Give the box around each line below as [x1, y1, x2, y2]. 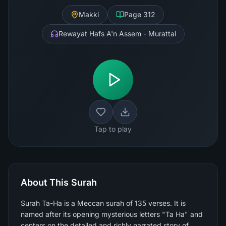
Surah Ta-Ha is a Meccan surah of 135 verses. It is [21, 199, 186, 207]
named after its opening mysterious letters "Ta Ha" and [21, 210, 203, 218]
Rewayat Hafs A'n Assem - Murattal [58, 29, 176, 38]
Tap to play [94, 125, 132, 133]
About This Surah [21, 177, 97, 188]
